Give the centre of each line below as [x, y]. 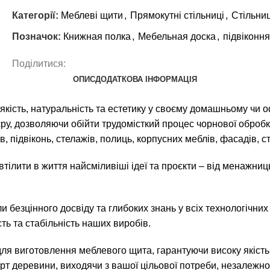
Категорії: [35, 15]
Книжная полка [97, 36]
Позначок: [36, 36]
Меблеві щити [92, 15]
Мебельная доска [177, 36]
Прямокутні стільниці [177, 15]
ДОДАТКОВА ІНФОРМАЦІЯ [146, 79]
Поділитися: [39, 64]
